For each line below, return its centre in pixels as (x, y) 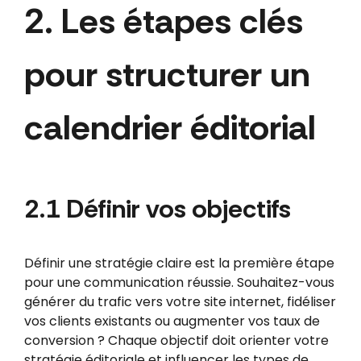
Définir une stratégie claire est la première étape (179, 263)
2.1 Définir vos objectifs (157, 208)
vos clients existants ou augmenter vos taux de (172, 321)
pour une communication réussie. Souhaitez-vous (179, 282)
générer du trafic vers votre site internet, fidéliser (180, 301)
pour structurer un (167, 74)
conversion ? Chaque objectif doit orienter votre (176, 340)
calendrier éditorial (170, 127)
